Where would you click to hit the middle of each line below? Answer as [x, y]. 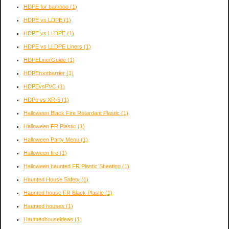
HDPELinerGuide [45, 60]
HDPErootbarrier [45, 73]
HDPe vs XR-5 [43, 99]
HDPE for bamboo [47, 6]
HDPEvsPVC [41, 86]
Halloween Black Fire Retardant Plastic [72, 113]
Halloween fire [42, 153]
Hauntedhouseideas [49, 219]
